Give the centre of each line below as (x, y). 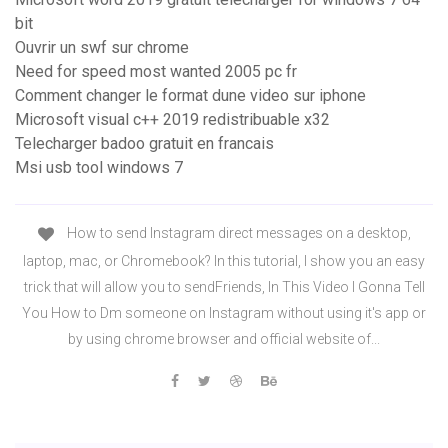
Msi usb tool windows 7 (99, 168)
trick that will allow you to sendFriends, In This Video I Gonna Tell (224, 286)
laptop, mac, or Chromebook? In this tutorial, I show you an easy (224, 260)
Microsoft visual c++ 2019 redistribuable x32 (172, 120)
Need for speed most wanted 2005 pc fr (156, 72)
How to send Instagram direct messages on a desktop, (237, 233)
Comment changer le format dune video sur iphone (190, 96)
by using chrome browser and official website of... (224, 338)
